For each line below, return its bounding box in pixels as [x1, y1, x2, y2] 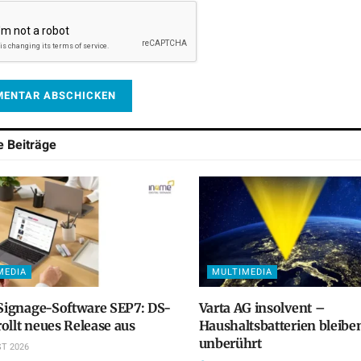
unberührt [198, 335, 262, 352]
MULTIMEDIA [211, 265, 272, 280]
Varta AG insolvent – [198, 300, 326, 317]
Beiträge [7, 135, 56, 156]
